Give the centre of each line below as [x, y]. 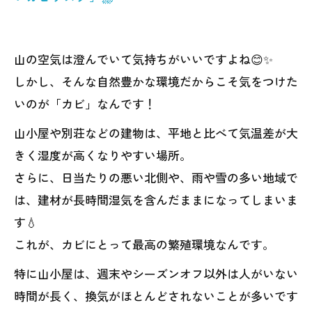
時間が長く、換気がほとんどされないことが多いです [156, 296]
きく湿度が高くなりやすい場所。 [103, 155]
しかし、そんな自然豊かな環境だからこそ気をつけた [156, 81]
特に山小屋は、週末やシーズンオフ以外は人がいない [156, 273]
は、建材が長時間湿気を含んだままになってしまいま [156, 200]
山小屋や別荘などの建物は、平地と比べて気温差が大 [156, 133]
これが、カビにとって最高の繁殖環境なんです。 [144, 244]
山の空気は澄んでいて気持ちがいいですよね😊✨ [143, 59]
